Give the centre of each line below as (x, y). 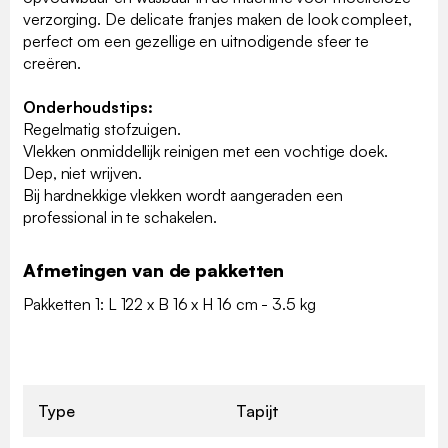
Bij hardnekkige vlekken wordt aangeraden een (183, 194)
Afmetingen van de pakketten (154, 269)
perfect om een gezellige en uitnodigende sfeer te (196, 40)
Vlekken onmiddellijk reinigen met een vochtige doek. (209, 150)
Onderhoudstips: (92, 106)
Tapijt (257, 410)
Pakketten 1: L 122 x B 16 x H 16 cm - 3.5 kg (169, 303)
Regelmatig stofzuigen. (106, 128)
